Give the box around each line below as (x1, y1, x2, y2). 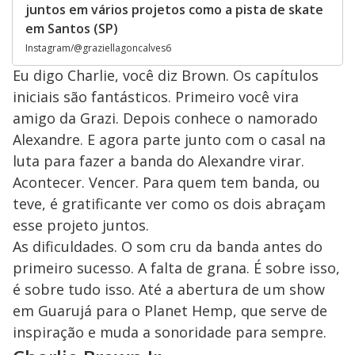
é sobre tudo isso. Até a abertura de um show (13, 280, 325, 300)
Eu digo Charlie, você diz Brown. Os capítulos (13, 66, 319, 86)
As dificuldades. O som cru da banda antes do (13, 237, 323, 257)
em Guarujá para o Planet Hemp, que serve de (13, 301, 327, 321)
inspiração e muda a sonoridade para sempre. (13, 323, 326, 342)
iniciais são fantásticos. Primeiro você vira (13, 87, 299, 107)
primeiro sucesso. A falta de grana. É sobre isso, (13, 258, 340, 278)
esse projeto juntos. (13, 216, 149, 235)
